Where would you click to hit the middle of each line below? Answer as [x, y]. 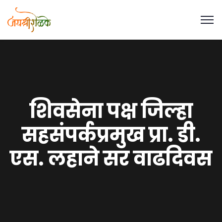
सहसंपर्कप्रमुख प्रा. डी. [111, 135]
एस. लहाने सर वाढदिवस [111, 159]
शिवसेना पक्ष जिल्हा [111, 111]
